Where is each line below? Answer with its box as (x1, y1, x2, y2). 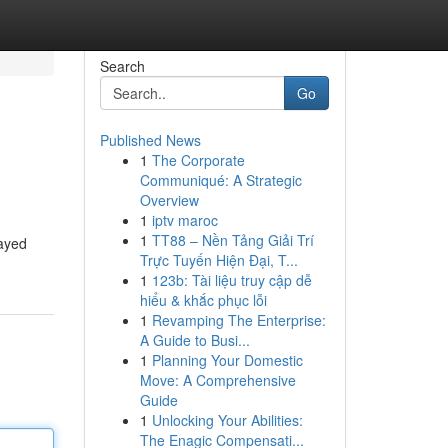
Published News (99, 130, 201, 150)
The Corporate (151, 150, 245, 170)
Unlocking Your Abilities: (151, 410, 303, 430)
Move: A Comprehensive (139, 370, 296, 390)
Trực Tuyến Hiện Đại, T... (139, 250, 298, 270)
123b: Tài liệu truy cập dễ (151, 270, 312, 290)
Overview (139, 190, 199, 210)
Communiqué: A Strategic (139, 170, 302, 190)
